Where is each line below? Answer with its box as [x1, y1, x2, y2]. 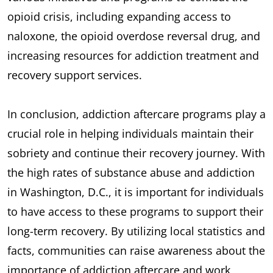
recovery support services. [7, 67, 142, 82]
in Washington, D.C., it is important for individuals [7, 184, 264, 199]
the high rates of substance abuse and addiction [7, 165, 255, 180]
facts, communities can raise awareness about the [7, 243, 265, 258]
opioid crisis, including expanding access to [7, 9, 231, 24]
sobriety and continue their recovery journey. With [7, 145, 265, 160]
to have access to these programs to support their [7, 204, 263, 219]
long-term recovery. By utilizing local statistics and [7, 223, 265, 238]
